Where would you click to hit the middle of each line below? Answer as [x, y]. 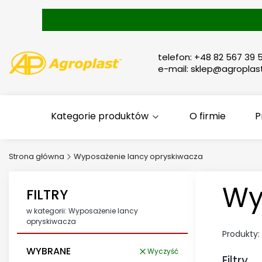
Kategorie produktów [100, 116]
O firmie [208, 116]
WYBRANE [49, 251]
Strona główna [37, 156]
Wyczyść [163, 251]
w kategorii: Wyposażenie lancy [82, 211]
